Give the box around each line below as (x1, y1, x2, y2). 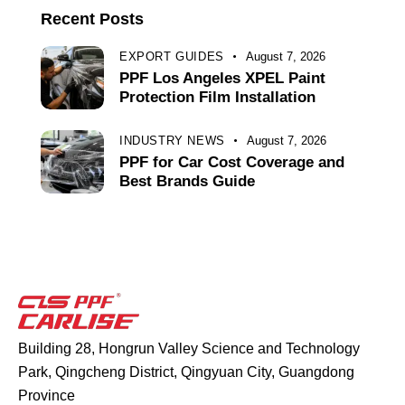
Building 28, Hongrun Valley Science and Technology (18, 341, 360, 357)
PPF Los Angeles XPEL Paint (119, 70, 325, 88)
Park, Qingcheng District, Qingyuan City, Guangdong (18, 364, 354, 381)
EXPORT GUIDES (119, 50, 224, 64)
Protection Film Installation (119, 89, 316, 107)
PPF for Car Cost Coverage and (119, 153, 344, 171)
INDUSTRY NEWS (119, 133, 225, 147)
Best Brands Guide (119, 172, 255, 190)
